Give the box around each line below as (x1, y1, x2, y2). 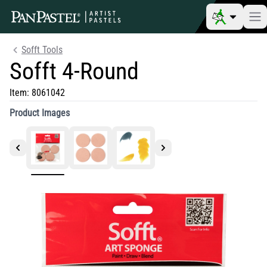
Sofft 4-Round (10, 57, 139, 85)
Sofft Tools (21, 44, 63, 55)
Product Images (10, 107, 70, 119)
